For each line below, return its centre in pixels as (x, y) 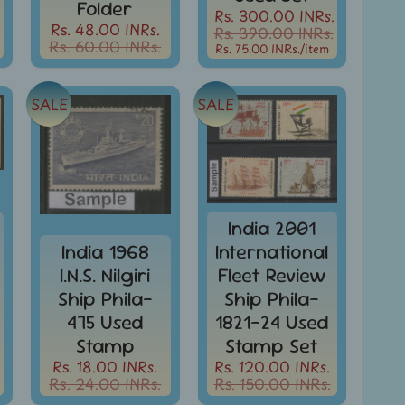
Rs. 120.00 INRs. (272, 366)
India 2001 (272, 228)
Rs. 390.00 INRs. (273, 32)
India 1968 (105, 251)
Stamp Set (272, 345)
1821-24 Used (272, 322)
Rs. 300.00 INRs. (274, 15)
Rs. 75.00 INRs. (257, 48)
